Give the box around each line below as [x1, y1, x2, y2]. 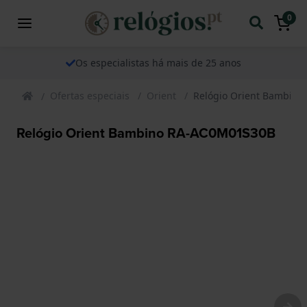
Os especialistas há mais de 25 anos [75, 56, 241, 69]
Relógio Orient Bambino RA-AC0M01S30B [16, 122, 275, 143]
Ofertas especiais [50, 88, 130, 102]
